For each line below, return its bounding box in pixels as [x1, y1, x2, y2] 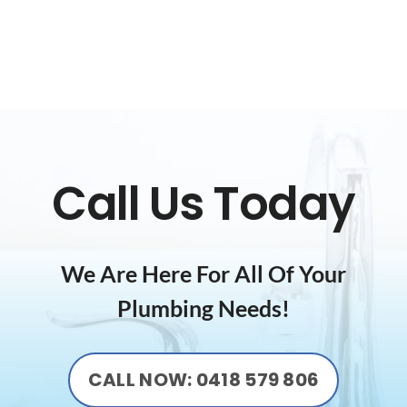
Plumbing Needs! [117, 294, 290, 323]
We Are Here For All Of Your [61, 260, 346, 288]
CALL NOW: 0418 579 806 [87, 367, 320, 393]
